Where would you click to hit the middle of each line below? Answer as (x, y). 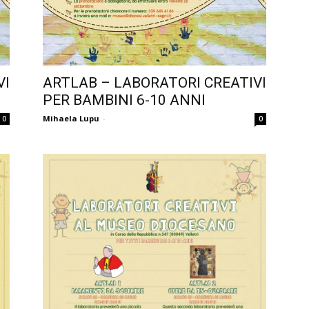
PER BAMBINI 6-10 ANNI (124, 100)
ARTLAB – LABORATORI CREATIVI (154, 82)
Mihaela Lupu (71, 118)
